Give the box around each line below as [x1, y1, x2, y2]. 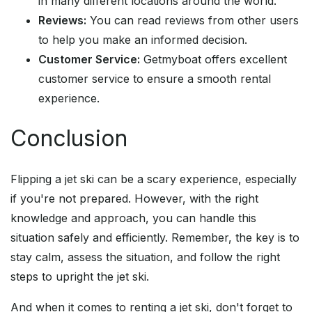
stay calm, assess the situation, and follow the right [10, 250, 280, 265]
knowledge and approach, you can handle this [10, 211, 256, 226]
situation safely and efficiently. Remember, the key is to [10, 231, 299, 245]
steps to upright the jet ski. [10, 270, 149, 284]
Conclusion [10, 125, 127, 153]
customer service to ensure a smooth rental [38, 72, 271, 86]
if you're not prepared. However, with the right [10, 192, 258, 206]
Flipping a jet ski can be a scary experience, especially [10, 172, 297, 187]
